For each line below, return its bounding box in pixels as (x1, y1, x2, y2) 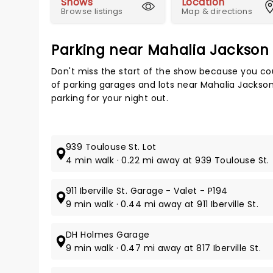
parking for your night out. (51, 92, 169, 104)
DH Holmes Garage (66, 229, 150, 241)
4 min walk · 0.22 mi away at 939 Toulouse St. (66, 154, 269, 166)
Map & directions (182, 5, 253, 17)
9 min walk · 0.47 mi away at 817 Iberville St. (66, 242, 261, 254)
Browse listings (61, 5, 123, 17)
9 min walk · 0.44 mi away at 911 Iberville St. (66, 198, 259, 210)
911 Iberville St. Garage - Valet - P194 (66, 185, 228, 197)
